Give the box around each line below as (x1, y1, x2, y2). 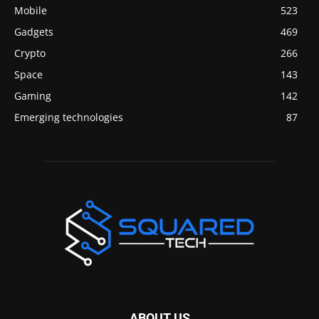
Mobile (14, 4, 47, 18)
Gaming (14, 89, 51, 103)
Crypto (14, 46, 46, 61)
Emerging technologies (14, 110, 123, 125)
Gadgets (14, 25, 53, 39)
